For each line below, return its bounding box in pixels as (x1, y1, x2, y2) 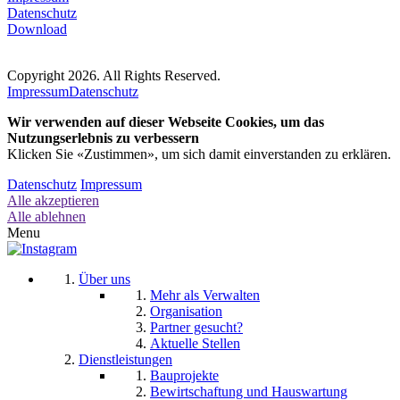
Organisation (150, 303, 222, 319)
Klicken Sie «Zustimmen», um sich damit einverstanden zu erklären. (7, 146, 391, 162)
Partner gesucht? (150, 319, 243, 335)
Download (7, 21, 67, 37)
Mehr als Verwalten (150, 287, 260, 303)
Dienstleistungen (79, 351, 172, 367)
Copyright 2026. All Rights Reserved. (7, 67, 221, 83)
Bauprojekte (150, 367, 219, 383)
